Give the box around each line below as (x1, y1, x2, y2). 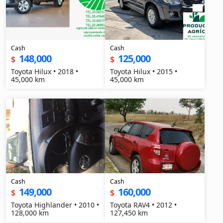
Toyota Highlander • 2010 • (11, 200, 99, 210)
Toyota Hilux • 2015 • (110, 67, 178, 76)
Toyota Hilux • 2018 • (11, 67, 78, 76)
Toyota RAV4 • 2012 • (110, 200, 177, 210)
